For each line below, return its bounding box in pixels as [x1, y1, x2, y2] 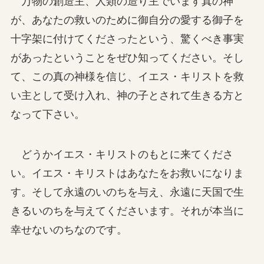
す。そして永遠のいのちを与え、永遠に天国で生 [10, 186, 244, 198]
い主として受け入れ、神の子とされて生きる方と [10, 89, 244, 101]
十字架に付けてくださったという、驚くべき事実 [10, 32, 244, 45]
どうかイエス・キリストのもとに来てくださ [10, 148, 233, 160]
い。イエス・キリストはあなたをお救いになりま [10, 167, 244, 179]
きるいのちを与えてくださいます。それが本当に [10, 204, 244, 217]
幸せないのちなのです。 [10, 223, 127, 236]
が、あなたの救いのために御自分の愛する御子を [10, 14, 244, 26]
